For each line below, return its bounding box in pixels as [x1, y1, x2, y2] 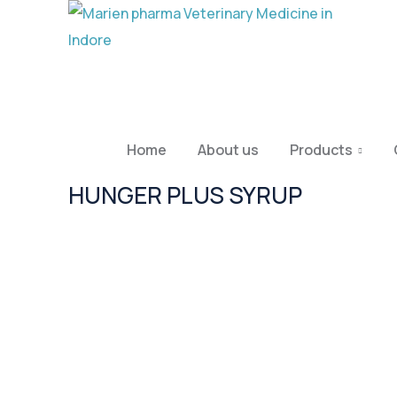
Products [290, 140, 353, 160]
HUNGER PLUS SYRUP [68, 179, 302, 211]
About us [198, 140, 259, 160]
